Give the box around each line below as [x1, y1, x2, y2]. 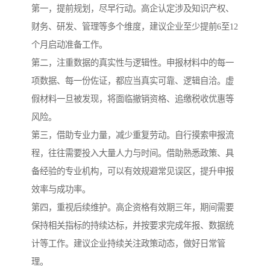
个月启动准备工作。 [31, 40, 107, 50]
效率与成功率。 [31, 184, 90, 195]
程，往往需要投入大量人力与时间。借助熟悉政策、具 [31, 148, 234, 159]
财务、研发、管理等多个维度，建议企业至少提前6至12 [31, 22, 238, 32]
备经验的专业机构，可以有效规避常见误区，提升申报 [31, 166, 234, 177]
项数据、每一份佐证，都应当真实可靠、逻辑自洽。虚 [31, 76, 234, 86]
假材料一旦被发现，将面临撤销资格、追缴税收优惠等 [31, 94, 234, 104]
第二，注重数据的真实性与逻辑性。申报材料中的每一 [31, 58, 234, 68]
